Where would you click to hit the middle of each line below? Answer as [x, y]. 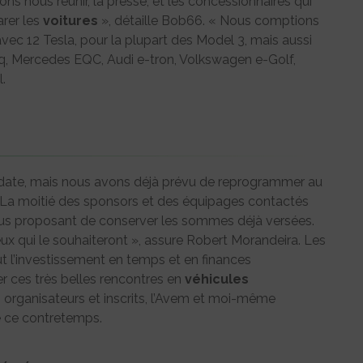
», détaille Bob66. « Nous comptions [209, 21]
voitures [70, 21]
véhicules [217, 280]
